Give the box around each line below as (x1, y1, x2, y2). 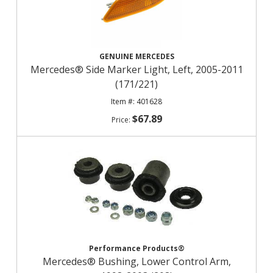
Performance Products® (88, 243, 185, 253)
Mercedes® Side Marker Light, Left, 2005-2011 (30, 63, 243, 76)
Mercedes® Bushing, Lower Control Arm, (42, 255, 231, 268)
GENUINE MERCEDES (99, 51, 174, 62)
